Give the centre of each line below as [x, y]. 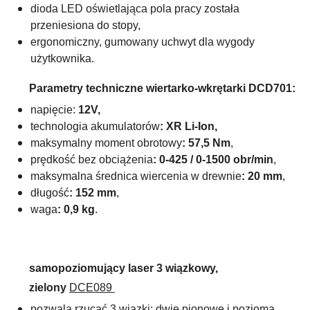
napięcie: [54, 109]
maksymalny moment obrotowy [106, 143]
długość [50, 192]
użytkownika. [62, 58]
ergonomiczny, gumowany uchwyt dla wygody [143, 42]
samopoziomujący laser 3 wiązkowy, [124, 268]
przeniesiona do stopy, [85, 25]
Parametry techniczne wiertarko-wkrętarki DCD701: [162, 88]
